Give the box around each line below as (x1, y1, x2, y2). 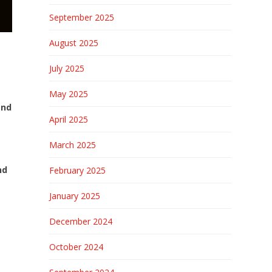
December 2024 (49, 216, 112, 227)
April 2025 (49, 114, 88, 125)
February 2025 (49, 165, 106, 176)
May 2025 (49, 88, 88, 100)
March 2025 (49, 139, 96, 151)
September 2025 (49, 12, 114, 23)
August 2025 (49, 37, 98, 49)
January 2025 (49, 190, 100, 202)
